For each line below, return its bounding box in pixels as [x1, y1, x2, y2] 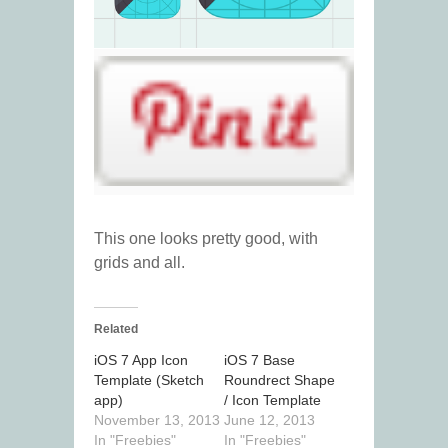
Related [94, 322, 138, 337]
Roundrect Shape [224, 372, 335, 389]
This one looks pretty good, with [94, 230, 318, 248]
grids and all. [94, 254, 185, 272]
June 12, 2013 [224, 412, 315, 429]
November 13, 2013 [94, 412, 220, 429]
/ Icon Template [224, 392, 321, 409]
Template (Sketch [94, 372, 204, 389]
